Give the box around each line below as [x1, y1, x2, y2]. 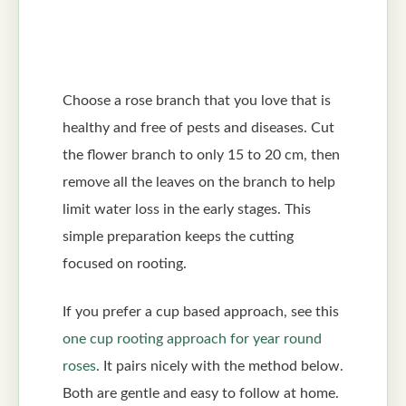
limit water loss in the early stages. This [63, 201, 311, 217]
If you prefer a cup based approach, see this [63, 304, 339, 319]
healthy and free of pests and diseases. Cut [63, 120, 334, 135]
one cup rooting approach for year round [63, 331, 322, 346]
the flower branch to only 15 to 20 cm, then [63, 147, 340, 162]
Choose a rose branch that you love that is [63, 92, 331, 108]
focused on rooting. [63, 256, 187, 271]
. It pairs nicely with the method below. [96, 358, 343, 373]
